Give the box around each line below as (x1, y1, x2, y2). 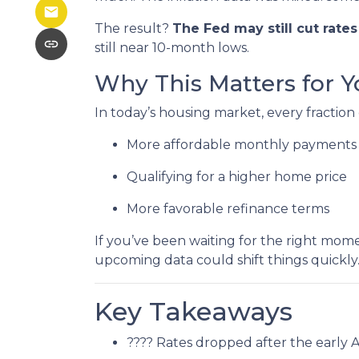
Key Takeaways (95, 296, 292, 327)
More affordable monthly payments (127, 137, 357, 152)
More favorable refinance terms (127, 201, 329, 216)
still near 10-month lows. (95, 40, 249, 55)
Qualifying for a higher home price (127, 169, 347, 184)
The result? (95, 21, 172, 36)
